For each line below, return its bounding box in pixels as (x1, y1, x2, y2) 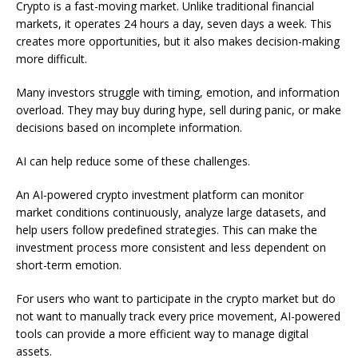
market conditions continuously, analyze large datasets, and (16, 205, 326, 221)
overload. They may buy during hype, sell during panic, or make (16, 102, 341, 118)
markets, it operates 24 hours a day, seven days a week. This (16, 16, 332, 32)
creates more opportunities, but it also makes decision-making (16, 34, 340, 50)
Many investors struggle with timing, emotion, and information (16, 85, 340, 101)
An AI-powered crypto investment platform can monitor (16, 187, 304, 203)
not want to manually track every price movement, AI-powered (16, 308, 340, 324)
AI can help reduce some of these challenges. (16, 153, 250, 169)
